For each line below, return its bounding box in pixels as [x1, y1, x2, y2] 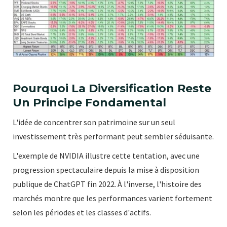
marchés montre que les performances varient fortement [13, 193, 212, 204]
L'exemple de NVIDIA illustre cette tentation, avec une [13, 150, 200, 161]
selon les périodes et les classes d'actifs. [13, 207, 151, 218]
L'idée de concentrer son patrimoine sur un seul [13, 117, 175, 128]
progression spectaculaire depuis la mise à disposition [13, 165, 199, 175]
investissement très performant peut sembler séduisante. [13, 131, 214, 142]
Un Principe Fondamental [13, 96, 166, 110]
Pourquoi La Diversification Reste [13, 82, 211, 96]
